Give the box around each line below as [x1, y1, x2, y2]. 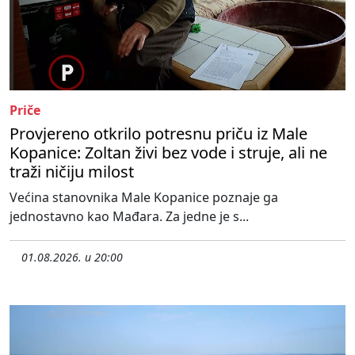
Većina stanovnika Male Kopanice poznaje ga [10, 189, 278, 207]
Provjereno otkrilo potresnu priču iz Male [10, 123, 307, 145]
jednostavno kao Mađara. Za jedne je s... [10, 208, 249, 226]
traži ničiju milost [10, 161, 134, 183]
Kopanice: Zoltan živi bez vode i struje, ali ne [10, 142, 327, 164]
